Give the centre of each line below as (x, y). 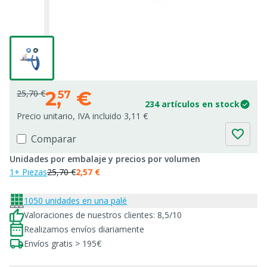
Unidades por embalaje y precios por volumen (105, 159)
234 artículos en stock (192, 104)
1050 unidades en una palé (75, 201)
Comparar (54, 139)
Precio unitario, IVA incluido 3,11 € (82, 116)
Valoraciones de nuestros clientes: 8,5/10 (103, 215)
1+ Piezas (28, 172)
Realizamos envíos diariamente (84, 229)
